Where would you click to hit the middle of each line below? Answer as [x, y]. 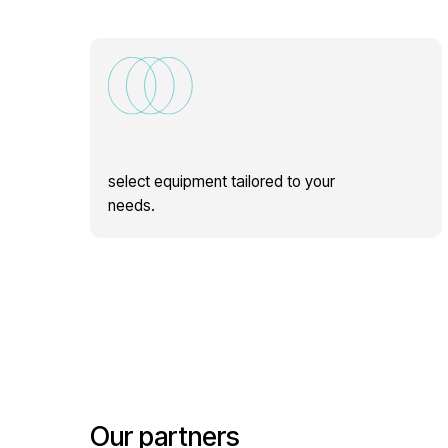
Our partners [146, 293]
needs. [116, 87]
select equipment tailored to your [197, 66]
